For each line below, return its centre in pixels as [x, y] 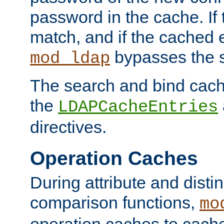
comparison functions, [115, 202]
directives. [68, 127]
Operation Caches [114, 158]
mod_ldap [70, 58]
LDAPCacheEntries [138, 107]
